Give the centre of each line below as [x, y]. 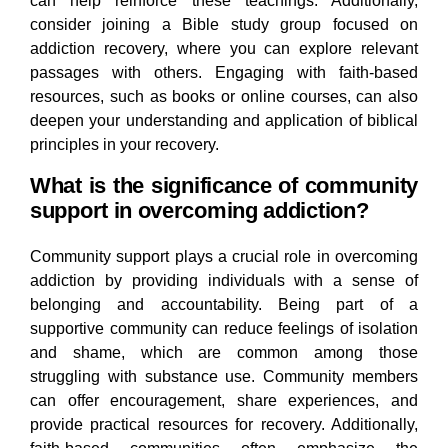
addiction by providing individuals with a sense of [224, 281]
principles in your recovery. [124, 145]
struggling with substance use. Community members [224, 377]
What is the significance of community [224, 186]
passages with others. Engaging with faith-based [224, 73]
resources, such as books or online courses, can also [224, 97]
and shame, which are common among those [224, 353]
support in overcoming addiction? [199, 211]
